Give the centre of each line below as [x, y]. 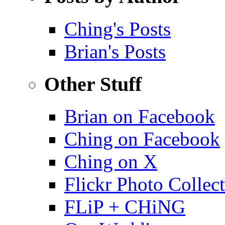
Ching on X [111, 162]
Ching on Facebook [142, 139]
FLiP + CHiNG [125, 207]
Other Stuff [93, 84]
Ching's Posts [118, 29]
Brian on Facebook [140, 117]
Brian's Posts [115, 51]
